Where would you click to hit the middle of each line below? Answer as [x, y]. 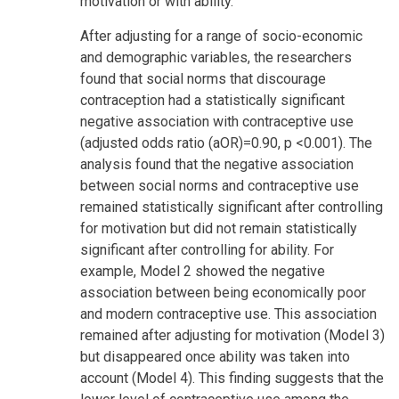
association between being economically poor [223, 292]
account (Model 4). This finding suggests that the [232, 378]
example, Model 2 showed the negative [203, 271]
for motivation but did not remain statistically [219, 228]
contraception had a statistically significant [212, 100]
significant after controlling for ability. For [207, 249]
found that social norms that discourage [203, 78]
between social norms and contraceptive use [220, 185]
